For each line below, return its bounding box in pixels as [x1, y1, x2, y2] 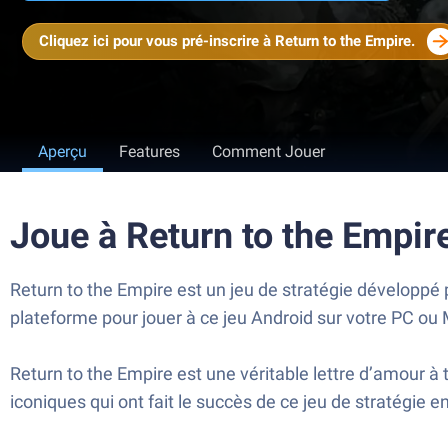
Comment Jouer [212, 142, 325, 161]
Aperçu [38, 142, 87, 161]
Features [119, 142, 180, 161]
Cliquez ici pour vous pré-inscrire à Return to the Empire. [39, 32, 415, 50]
